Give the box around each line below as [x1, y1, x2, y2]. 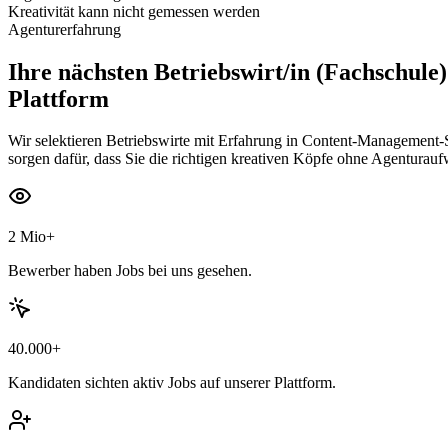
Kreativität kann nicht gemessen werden [8, 2, 260, 20]
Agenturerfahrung [8, 20, 121, 38]
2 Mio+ [8, 228, 55, 246]
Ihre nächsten [8, 58, 148, 85]
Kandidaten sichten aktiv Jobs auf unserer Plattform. [8, 374, 336, 392]
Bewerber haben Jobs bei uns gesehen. [8, 262, 252, 280]
